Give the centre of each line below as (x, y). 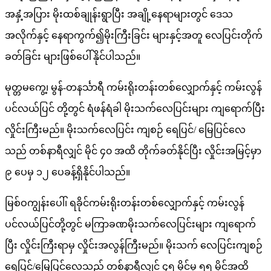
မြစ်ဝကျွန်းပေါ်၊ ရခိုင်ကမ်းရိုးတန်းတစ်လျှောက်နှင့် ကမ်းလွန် (125, 203)
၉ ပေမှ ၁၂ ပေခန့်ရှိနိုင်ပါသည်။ (70, 172)
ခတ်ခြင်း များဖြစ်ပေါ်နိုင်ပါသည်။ (73, 56)
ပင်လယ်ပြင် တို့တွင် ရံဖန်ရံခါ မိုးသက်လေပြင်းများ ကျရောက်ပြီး (135, 108)
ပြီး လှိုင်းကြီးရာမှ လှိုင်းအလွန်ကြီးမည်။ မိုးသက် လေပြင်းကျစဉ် (134, 245)
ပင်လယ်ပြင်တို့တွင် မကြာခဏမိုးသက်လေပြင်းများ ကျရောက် (130, 224)
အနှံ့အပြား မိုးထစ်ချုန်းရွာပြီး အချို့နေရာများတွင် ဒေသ (119, 14)
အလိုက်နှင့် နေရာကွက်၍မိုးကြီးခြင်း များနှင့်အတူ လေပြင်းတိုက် (134, 35)
